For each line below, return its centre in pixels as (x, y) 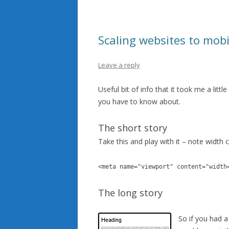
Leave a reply (119, 65)
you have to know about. (139, 101)
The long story (130, 193)
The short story (133, 128)
